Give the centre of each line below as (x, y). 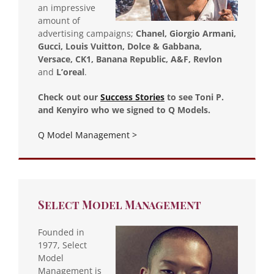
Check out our (69, 97)
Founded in (61, 232)
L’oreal (70, 72)
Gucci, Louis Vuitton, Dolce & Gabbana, (120, 46)
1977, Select (62, 245)
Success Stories (132, 97)
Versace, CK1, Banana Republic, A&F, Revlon (130, 59)
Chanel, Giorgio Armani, (186, 33)
